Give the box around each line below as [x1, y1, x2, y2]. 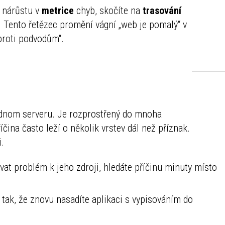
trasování [143, 4, 181, 17]
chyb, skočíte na [74, 4, 143, 17]
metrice [42, 4, 74, 17]
